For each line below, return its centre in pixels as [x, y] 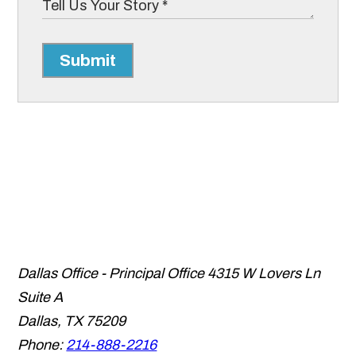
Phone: [41, 345]
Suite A [41, 298]
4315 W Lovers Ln [264, 274]
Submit [88, 61]
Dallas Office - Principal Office [111, 274]
